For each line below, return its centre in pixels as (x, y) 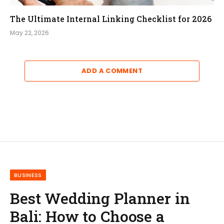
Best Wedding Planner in (100, 198)
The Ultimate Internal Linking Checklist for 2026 (111, 18)
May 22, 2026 (29, 32)
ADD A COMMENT (112, 70)
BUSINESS (28, 175)
